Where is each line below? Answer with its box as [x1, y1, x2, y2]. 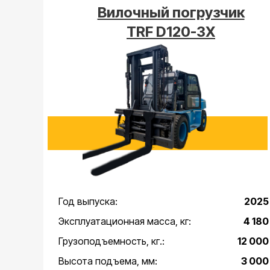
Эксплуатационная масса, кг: [58, 215, 191, 227]
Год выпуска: [58, 195, 118, 207]
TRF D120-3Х [127, 23, 215, 40]
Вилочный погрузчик [97, 4, 245, 21]
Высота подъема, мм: [58, 255, 157, 267]
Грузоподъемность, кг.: [58, 235, 165, 247]
